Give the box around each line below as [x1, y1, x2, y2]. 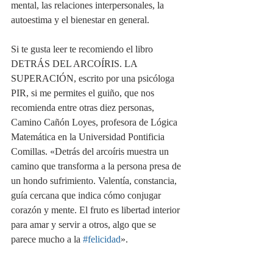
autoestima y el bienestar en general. [11, 15, 149, 25]
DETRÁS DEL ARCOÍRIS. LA [11, 58, 140, 69]
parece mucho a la [11, 234, 83, 244]
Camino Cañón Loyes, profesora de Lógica [11, 117, 180, 127]
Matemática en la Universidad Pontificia [11, 132, 167, 142]
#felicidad [83, 234, 121, 244]
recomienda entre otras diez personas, [11, 102, 157, 113]
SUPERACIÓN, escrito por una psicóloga [11, 73, 177, 83]
